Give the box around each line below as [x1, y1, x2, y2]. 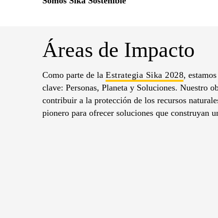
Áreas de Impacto [42, 38, 195, 62]
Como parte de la [42, 70, 106, 80]
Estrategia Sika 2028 [106, 70, 183, 80]
